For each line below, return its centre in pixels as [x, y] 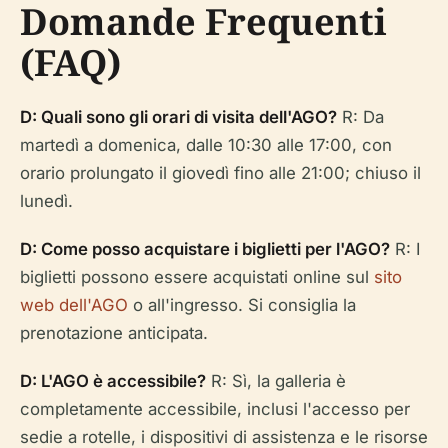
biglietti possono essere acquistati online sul [197, 276]
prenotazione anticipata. [114, 332]
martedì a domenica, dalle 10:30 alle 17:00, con [206, 144]
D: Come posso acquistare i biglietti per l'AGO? [205, 248]
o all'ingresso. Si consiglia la [242, 304]
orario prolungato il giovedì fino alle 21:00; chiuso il [220, 172]
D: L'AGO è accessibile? [113, 380]
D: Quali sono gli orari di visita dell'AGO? [178, 116]
